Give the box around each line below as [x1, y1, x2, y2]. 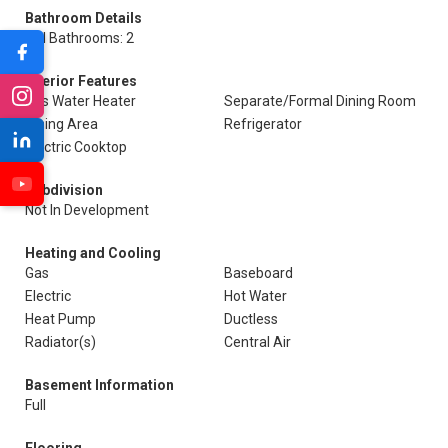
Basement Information [25, 377, 174, 393]
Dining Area [25, 116, 98, 132]
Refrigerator [224, 116, 302, 132]
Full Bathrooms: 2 [25, 30, 134, 46]
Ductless [224, 311, 278, 327]
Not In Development [25, 202, 149, 218]
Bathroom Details [25, 10, 142, 26]
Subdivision [25, 182, 103, 198]
